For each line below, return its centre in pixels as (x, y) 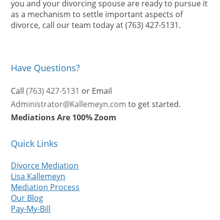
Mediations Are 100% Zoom (64, 117)
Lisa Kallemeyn (38, 176)
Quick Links (35, 143)
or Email (96, 91)
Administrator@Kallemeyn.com (69, 104)
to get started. (154, 104)
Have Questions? (46, 68)
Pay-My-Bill (31, 209)
